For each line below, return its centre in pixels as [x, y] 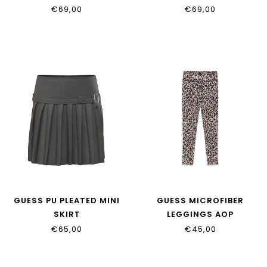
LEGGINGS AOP [200, 215]
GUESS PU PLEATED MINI [67, 201]
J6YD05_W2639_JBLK [67, 228]
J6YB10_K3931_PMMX [200, 228]
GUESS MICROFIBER [200, 201]
